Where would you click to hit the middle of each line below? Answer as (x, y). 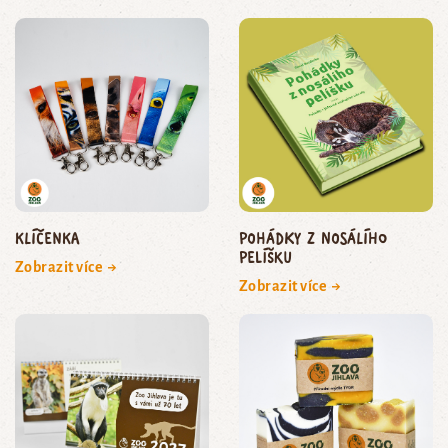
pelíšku (265, 257)
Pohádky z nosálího (313, 238)
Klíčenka (47, 238)
